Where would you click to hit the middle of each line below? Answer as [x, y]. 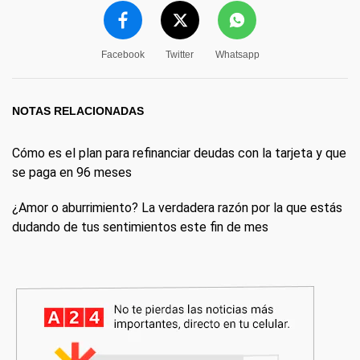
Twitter [180, 55]
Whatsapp [237, 55]
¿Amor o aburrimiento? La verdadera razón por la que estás [177, 208]
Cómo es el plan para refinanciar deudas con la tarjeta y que [179, 153]
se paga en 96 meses [72, 172]
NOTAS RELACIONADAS [78, 111]
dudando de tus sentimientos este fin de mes [140, 227]
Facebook [123, 55]
